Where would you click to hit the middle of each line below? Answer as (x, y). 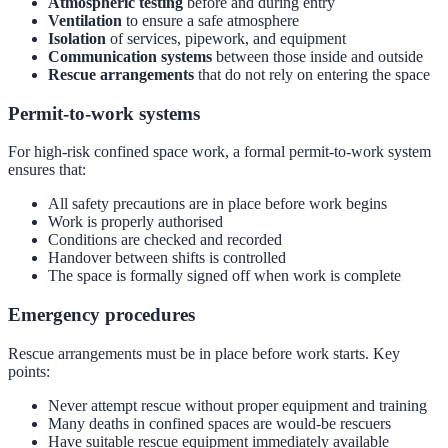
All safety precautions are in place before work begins (217, 204)
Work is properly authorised (135, 222)
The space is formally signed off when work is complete (224, 276)
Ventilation (85, 20)
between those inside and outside (317, 56)
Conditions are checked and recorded (165, 240)
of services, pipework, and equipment (226, 38)
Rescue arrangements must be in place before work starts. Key (204, 353)
